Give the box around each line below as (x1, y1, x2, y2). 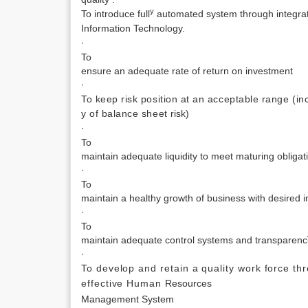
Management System (81, 294, 174, 305)
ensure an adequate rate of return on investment (81, 65, 293, 76)
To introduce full (81, 8, 150, 19)
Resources (164, 278, 212, 289)
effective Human (81, 278, 165, 289)
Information (81, 23, 133, 34)
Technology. (133, 23, 185, 34)
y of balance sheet (81, 108, 171, 119)
